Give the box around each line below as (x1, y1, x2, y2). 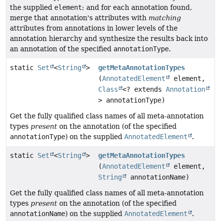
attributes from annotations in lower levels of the (10, 24, 178, 33)
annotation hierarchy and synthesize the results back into (10, 35, 208, 43)
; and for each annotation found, (82, 3, 192, 12)
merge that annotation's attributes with (10, 14, 148, 22)
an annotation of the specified (10, 45, 113, 53)
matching (148, 14, 181, 22)
